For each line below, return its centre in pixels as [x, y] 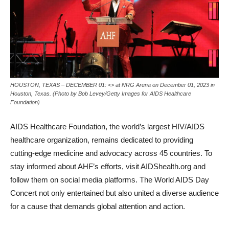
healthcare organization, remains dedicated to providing [102, 140]
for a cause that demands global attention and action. [98, 206]
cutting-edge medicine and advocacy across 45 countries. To [111, 153]
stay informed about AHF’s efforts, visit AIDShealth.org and [108, 166]
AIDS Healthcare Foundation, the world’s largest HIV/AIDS [107, 126]
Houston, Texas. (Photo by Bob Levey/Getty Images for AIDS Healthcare [101, 93]
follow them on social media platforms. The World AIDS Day [110, 179]
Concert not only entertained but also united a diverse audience [114, 193]
